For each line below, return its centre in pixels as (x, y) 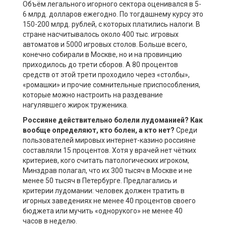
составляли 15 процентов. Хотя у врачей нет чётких (109, 151)
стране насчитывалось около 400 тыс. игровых (101, 35)
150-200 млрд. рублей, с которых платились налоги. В (111, 24)
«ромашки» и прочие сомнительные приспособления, (111, 85)
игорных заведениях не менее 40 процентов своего (109, 201)
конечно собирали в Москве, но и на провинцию (102, 55)
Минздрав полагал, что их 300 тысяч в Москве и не (107, 171)
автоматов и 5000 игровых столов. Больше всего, (105, 45)
